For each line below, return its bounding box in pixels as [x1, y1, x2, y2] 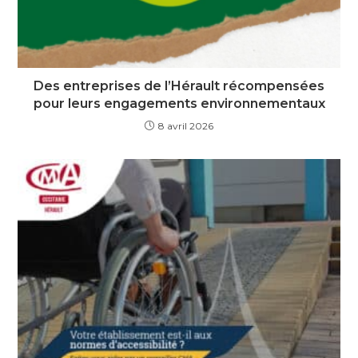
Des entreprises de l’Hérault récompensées [34, 78, 324, 94]
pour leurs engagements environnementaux [33, 96, 325, 112]
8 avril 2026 [158, 120, 213, 133]
